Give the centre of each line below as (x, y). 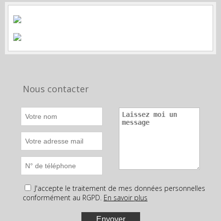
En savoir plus (126, 198)
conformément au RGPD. (62, 198)
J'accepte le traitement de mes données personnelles (120, 188)
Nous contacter (56, 89)
